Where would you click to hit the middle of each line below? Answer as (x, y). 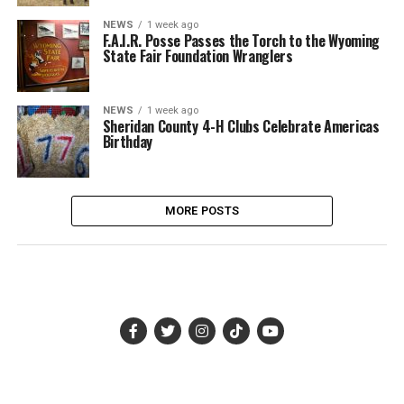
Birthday (128, 142)
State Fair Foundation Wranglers (197, 56)
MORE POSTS (202, 211)
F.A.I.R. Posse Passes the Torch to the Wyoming (241, 41)
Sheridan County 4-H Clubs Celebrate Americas (241, 126)
